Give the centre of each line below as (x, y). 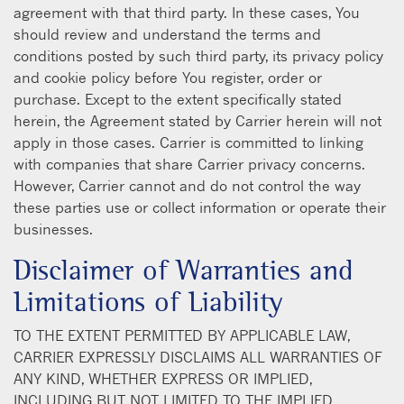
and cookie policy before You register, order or (168, 77)
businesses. (53, 229)
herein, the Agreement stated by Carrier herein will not (197, 120)
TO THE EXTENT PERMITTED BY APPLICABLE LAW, (182, 335)
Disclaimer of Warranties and (184, 270)
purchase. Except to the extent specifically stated (178, 99)
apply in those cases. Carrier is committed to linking (188, 142)
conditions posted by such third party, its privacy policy (198, 55)
